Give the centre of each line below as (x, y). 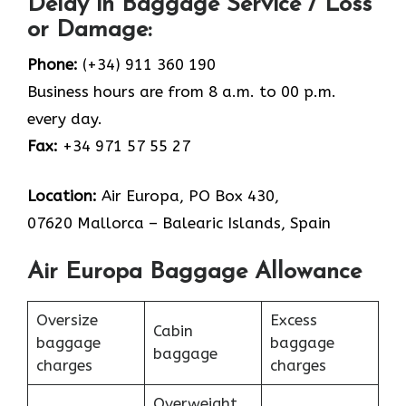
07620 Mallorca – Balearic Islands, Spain (179, 223)
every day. (65, 118)
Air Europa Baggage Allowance (194, 272)
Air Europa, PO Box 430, (188, 196)
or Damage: (89, 30)
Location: (62, 196)
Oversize (67, 319)
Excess (293, 319)
